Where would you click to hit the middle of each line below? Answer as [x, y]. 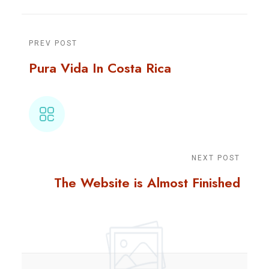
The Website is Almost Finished [147, 183]
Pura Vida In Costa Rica [100, 68]
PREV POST [53, 44]
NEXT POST [216, 158]
